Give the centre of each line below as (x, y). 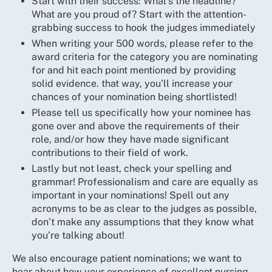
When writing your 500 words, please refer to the (142, 43)
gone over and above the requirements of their (135, 126)
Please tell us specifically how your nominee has (141, 113)
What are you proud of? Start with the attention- (139, 14)
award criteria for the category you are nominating (145, 57)
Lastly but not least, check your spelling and (132, 168)
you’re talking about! (78, 235)
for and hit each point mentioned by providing (134, 70)
